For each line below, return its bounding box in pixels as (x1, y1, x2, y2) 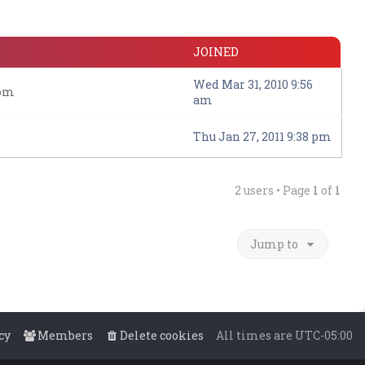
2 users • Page (235, 182, 313, 198)
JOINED (193, 44, 239, 59)
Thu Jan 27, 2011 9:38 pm (193, 129, 332, 144)
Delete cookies (120, 328, 204, 343)
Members (37, 328, 93, 343)
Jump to (250, 236, 298, 252)
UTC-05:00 (295, 328, 353, 343)
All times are (216, 328, 295, 343)
